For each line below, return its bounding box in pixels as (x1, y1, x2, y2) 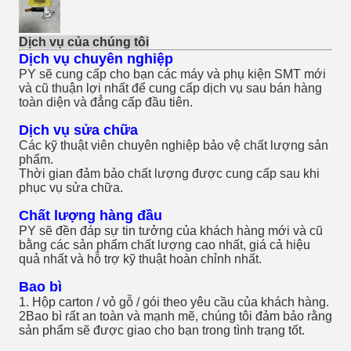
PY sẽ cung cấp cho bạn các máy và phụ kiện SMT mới (19, 67, 326, 81)
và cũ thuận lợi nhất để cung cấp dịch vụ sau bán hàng (19, 81, 322, 95)
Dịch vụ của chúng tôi (19, 35, 149, 49)
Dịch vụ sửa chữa (19, 122, 138, 138)
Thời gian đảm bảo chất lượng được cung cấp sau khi (19, 167, 320, 180)
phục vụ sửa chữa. (19, 181, 123, 194)
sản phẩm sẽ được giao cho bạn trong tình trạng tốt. (19, 324, 305, 337)
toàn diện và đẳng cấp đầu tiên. (19, 96, 193, 109)
